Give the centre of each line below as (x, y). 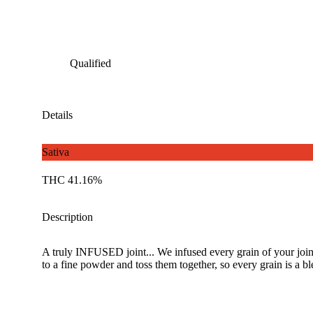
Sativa (56, 152)
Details (57, 115)
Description (67, 217)
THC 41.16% (72, 180)
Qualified (90, 63)
